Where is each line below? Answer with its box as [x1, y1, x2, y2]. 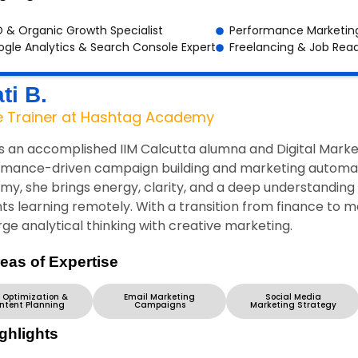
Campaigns [133, 299, 185, 312]
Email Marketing [124, 291, 195, 304]
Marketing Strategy [249, 299, 336, 312]
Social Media [265, 291, 321, 304]
